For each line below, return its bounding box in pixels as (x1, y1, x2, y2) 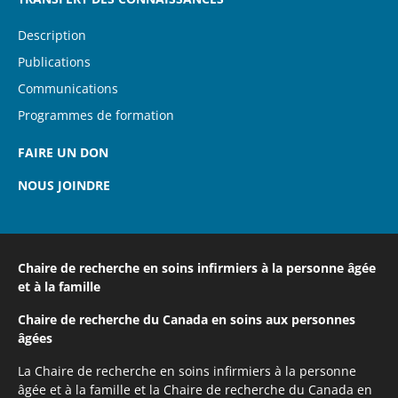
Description (18, 26, 86, 44)
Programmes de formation (18, 106, 174, 123)
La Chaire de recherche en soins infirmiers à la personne (18, 362, 356, 379)
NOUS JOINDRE (18, 176, 110, 194)
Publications (18, 52, 91, 70)
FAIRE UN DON (18, 143, 108, 161)
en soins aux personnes (211, 310, 355, 328)
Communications (18, 79, 118, 97)
